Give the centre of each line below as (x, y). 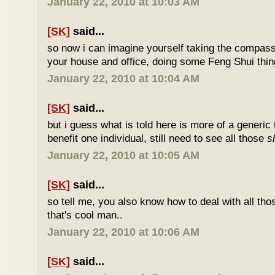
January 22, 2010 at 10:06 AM (124, 232)
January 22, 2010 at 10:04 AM (124, 79)
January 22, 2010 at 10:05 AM (124, 155)
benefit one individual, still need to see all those (157, 138)
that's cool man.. (85, 215)
